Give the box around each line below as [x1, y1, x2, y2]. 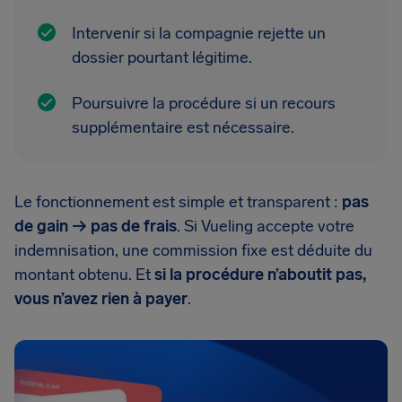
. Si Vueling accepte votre [177, 216, 354, 236]
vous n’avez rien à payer [14, 289, 188, 309]
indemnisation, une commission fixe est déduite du [14, 240, 372, 260]
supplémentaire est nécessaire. [72, 118, 294, 137]
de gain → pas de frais [14, 216, 177, 236]
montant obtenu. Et [14, 265, 154, 284]
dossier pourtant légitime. [72, 48, 252, 67]
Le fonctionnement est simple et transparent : [14, 192, 342, 212]
